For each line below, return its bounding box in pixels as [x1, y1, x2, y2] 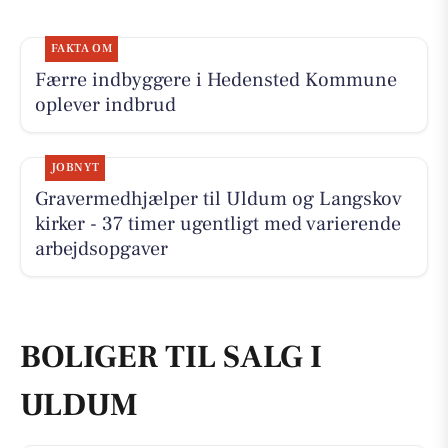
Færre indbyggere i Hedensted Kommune [34, 67, 397, 93]
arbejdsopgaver [34, 236, 168, 263]
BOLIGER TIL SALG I [20, 335, 322, 378]
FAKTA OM [50, 41, 113, 56]
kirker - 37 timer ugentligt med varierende [34, 211, 401, 238]
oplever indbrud [34, 92, 176, 118]
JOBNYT [50, 160, 100, 176]
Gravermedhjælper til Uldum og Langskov [34, 186, 402, 213]
